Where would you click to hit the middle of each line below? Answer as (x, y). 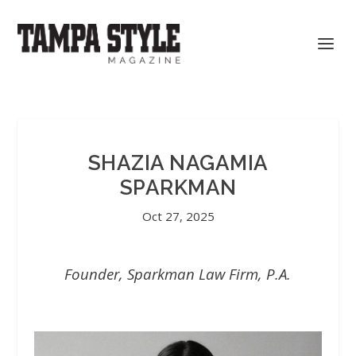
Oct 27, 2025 (178, 216)
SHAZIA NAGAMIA (178, 163)
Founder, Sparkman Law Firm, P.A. (178, 274)
